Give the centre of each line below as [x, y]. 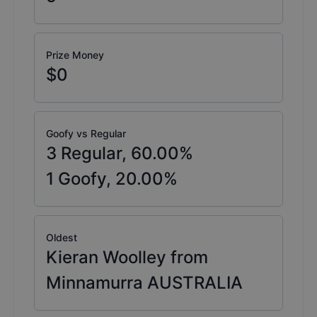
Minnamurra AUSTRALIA [144, 283]
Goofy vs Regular [86, 134]
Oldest [62, 238]
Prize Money [75, 55]
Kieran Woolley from [127, 258]
